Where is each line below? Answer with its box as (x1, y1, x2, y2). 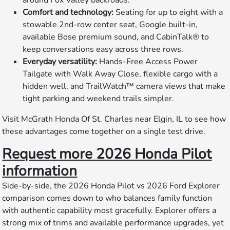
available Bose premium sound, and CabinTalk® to (23, 31, 209, 43)
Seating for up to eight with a (113, 6, 223, 18)
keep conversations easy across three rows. (23, 43, 184, 55)
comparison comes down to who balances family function (2, 192, 213, 204)
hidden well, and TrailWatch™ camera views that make (23, 80, 226, 92)
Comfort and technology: (23, 6, 114, 18)
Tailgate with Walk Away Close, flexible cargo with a (23, 68, 218, 80)
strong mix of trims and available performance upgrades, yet (2, 217, 224, 228)
